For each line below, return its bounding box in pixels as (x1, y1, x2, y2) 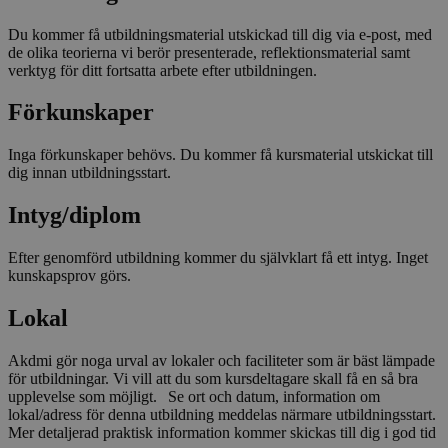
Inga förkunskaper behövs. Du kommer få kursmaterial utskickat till (8, 146, 433, 164)
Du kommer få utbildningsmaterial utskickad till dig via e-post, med (8, 25, 432, 43)
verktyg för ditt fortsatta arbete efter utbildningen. (8, 61, 317, 79)
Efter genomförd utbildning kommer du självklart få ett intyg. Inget (8, 249, 428, 267)
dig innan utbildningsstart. (8, 164, 171, 182)
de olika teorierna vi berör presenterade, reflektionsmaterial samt (8, 43, 410, 61)
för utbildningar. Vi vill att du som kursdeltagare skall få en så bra (8, 369, 418, 387)
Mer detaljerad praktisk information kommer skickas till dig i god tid (8, 423, 436, 441)
